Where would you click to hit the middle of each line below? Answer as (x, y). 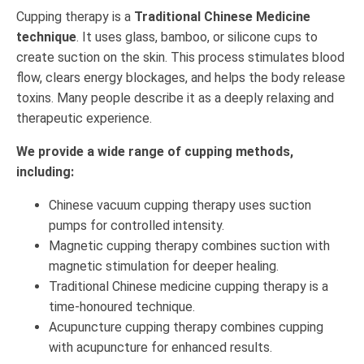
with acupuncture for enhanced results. (160, 347)
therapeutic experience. (84, 118)
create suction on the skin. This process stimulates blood (180, 57)
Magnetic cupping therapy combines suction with (189, 245)
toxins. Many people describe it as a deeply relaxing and (175, 97)
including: (45, 171)
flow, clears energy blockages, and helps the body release (181, 77)
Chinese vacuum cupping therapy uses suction (180, 205)
